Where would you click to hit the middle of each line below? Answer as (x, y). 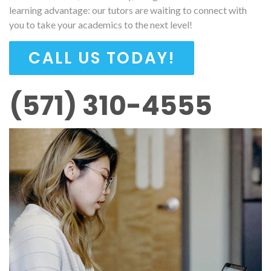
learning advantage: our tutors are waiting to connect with (128, 10)
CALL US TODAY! (102, 58)
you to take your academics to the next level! (101, 24)
